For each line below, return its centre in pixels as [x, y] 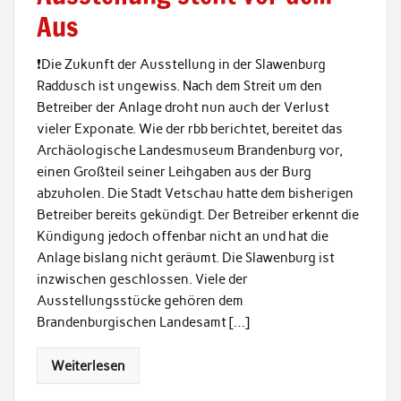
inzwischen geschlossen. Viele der [142, 280]
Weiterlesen [88, 366]
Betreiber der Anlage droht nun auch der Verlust [183, 108]
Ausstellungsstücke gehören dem [140, 301]
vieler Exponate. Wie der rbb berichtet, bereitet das [189, 129]
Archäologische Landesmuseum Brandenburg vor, [189, 151]
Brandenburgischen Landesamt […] [143, 323]
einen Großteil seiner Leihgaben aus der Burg [174, 172]
